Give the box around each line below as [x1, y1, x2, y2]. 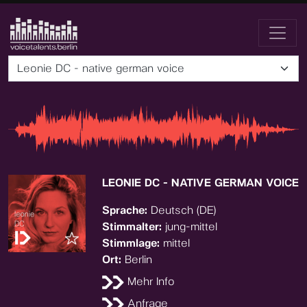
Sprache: [102, 204, 151, 217]
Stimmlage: [102, 236, 163, 249]
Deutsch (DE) [151, 204, 216, 217]
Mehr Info [124, 275, 175, 288]
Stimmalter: [102, 220, 165, 233]
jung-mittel [165, 220, 217, 233]
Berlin [125, 253, 152, 266]
